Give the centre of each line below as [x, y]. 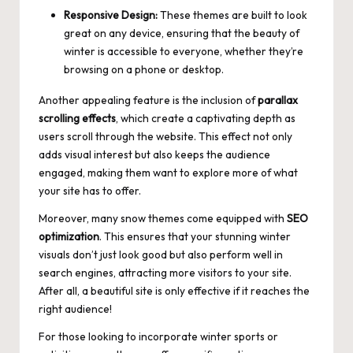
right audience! [75, 308]
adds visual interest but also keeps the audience [154, 154]
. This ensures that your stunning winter [195, 236]
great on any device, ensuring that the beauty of [182, 33]
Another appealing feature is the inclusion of [148, 100]
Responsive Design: [111, 15]
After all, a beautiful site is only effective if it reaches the [174, 290]
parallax [278, 100]
